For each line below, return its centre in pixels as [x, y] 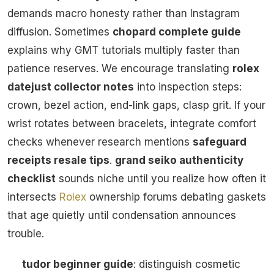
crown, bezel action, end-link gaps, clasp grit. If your [136, 106]
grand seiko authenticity [179, 161]
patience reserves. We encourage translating [120, 69]
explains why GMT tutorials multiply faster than [124, 50]
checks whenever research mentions [100, 142]
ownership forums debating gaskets [176, 197]
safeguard [220, 142]
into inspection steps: [188, 87]
